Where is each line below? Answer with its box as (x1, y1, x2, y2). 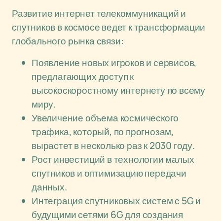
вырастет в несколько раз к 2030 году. (32, 139, 195, 152)
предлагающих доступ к (32, 70, 134, 83)
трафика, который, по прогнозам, (32, 125, 174, 138)
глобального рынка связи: (12, 35, 124, 47)
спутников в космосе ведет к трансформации (12, 21, 206, 34)
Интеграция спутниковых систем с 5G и (32, 194, 201, 207)
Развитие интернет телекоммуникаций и (12, 7, 186, 20)
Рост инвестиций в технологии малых (32, 153, 194, 166)
